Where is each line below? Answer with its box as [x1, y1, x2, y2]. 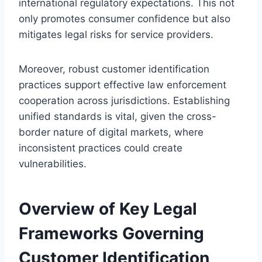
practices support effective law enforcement [19, 78, 226, 91]
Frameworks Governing [19, 223, 204, 243]
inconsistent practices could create [19, 142, 182, 154]
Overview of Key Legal [19, 198, 197, 219]
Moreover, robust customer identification [19, 63, 209, 75]
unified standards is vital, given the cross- [19, 110, 216, 122]
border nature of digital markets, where [19, 126, 204, 138]
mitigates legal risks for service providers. [19, 28, 213, 40]
